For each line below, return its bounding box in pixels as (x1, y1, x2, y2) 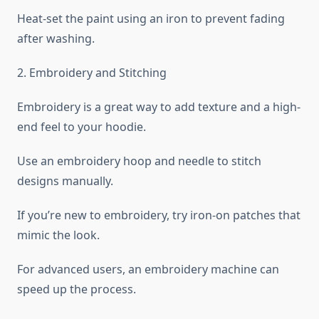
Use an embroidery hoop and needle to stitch (17, 153, 261, 169)
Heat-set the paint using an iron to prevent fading (17, 11, 285, 27)
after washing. (17, 31, 95, 47)
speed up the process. (17, 281, 136, 298)
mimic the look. (17, 227, 100, 244)
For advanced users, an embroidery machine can (17, 261, 279, 278)
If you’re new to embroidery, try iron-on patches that (17, 207, 300, 224)
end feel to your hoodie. (17, 119, 146, 135)
